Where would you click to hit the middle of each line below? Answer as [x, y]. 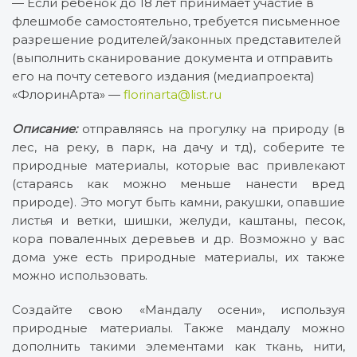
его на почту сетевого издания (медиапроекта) [163, 76]
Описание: [45, 128]
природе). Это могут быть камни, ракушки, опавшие [178, 202]
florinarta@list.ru [173, 94]
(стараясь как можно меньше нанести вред [178, 183]
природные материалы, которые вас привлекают [178, 165]
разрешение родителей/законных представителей [177, 39]
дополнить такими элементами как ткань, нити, [178, 346]
